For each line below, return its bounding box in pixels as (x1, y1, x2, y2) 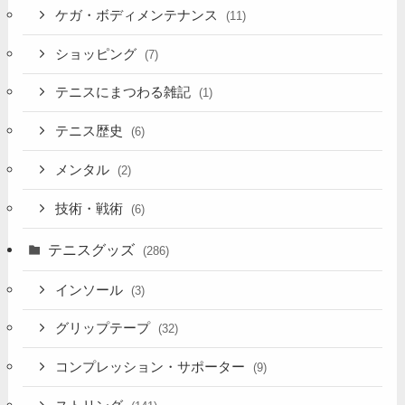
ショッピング (55, 46, 141, 61)
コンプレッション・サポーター (55, 360, 250, 375)
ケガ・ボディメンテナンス (55, 7, 222, 23)
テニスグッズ (48, 240, 139, 258)
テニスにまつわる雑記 (55, 85, 195, 100)
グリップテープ (55, 321, 155, 336)
